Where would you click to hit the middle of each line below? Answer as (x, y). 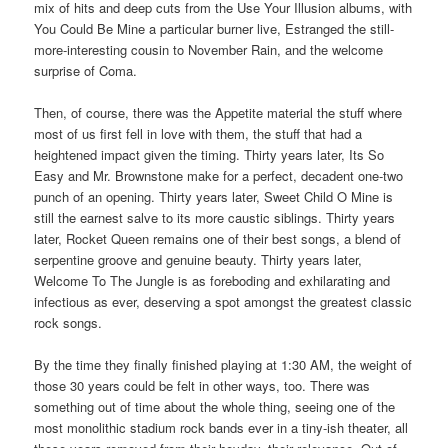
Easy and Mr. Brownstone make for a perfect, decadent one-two (219, 176)
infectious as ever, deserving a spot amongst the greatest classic (223, 302)
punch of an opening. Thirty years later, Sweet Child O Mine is (214, 197)
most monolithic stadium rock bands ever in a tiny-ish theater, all (221, 428)
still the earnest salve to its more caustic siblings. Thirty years (215, 218)
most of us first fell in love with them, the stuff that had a (198, 134)
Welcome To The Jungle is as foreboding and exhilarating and (212, 281)
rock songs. (68, 323)
